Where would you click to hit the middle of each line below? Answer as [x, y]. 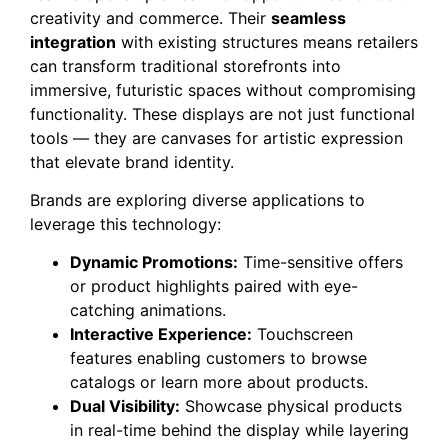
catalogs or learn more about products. [219, 382]
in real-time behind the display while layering [239, 430]
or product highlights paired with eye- [214, 286]
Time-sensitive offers [320, 262]
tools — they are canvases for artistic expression [216, 137]
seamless [308, 17]
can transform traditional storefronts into [185, 65]
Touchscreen [302, 334]
